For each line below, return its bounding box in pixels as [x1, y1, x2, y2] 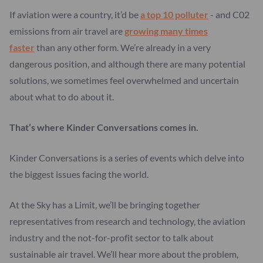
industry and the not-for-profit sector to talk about [9, 231, 214, 243]
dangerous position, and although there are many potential [9, 58, 245, 69]
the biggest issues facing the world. [9, 168, 150, 180]
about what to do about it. [9, 90, 114, 102]
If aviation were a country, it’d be [9, 8, 140, 20]
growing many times [124, 25, 208, 36]
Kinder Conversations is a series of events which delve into [9, 151, 244, 163]
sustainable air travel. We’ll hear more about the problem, [9, 248, 238, 259]
